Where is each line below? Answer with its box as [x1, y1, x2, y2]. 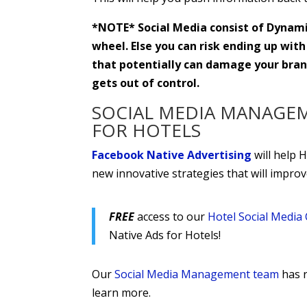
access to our [134, 208, 208, 224]
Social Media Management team [114, 266, 280, 282]
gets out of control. [92, 75, 200, 90]
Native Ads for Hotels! [109, 227, 221, 243]
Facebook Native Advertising [92, 147, 252, 162]
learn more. [92, 284, 151, 300]
